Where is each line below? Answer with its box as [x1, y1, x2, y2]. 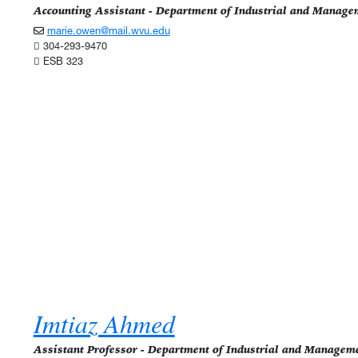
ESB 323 [39, 55, 83, 68]
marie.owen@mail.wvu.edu [46, 25, 170, 38]
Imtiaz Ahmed [33, 306, 175, 341]
